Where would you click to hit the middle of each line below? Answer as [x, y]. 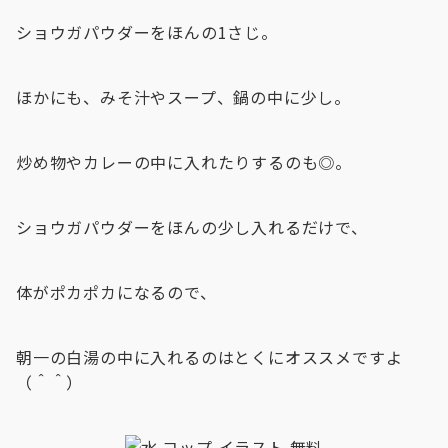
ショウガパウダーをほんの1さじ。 [147, 32]
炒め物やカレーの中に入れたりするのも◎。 [184, 162]
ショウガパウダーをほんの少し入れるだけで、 [192, 227]
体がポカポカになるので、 [116, 292]
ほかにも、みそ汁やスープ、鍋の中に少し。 [183, 97]
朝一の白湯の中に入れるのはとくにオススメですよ [209, 357]
